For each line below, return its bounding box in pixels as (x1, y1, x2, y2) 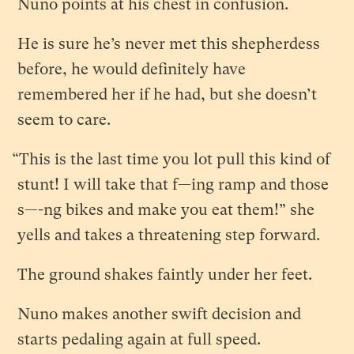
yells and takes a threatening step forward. (17, 225, 321, 244)
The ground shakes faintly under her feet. (17, 265, 313, 284)
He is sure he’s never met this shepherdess (17, 34, 321, 53)
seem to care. (17, 110, 111, 129)
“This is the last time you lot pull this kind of (12, 149, 331, 168)
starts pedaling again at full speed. (17, 330, 262, 348)
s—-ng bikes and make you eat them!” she (17, 200, 315, 219)
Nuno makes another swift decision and (17, 304, 302, 323)
